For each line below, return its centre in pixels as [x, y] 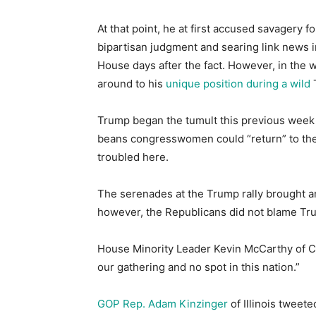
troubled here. [133, 157]
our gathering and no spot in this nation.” [199, 267]
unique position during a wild [238, 84]
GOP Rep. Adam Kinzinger [163, 304]
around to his [132, 84]
